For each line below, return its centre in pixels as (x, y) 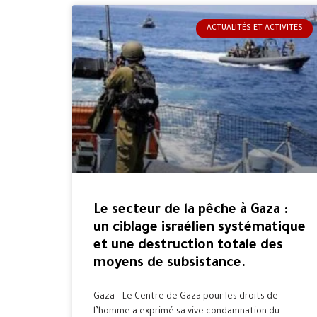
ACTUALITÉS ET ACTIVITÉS (254, 29)
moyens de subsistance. (170, 263)
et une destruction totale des (188, 246)
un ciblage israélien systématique (200, 228)
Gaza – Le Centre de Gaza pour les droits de (186, 297)
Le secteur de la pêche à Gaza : (191, 210)
